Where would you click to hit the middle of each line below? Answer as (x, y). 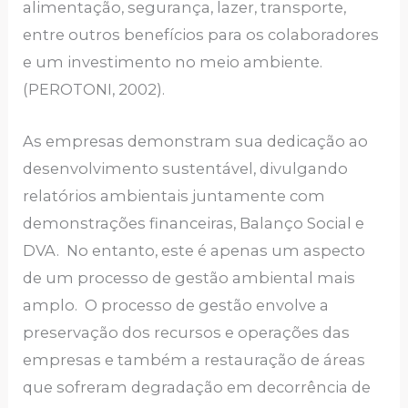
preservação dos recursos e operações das (187, 332)
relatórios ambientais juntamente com (174, 195)
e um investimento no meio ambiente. (173, 62)
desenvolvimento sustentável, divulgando (186, 168)
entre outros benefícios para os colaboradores (201, 35)
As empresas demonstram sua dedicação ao (196, 141)
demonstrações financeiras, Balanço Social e (194, 223)
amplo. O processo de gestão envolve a (176, 305)
